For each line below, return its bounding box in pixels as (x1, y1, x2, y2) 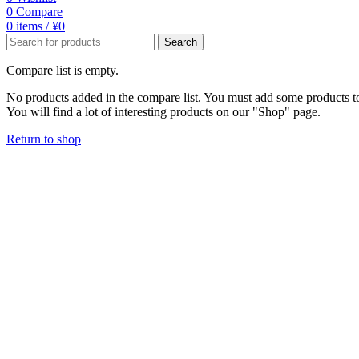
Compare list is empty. (6, 63, 119, 77)
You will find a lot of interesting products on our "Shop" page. (6, 104, 321, 119)
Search (164, 35, 197, 48)
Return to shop (6, 131, 81, 146)
